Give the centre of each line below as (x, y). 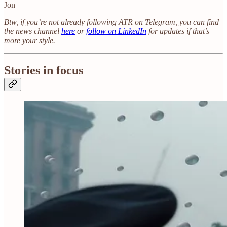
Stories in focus (44, 71)
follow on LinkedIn (116, 31)
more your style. (30, 40)
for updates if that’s (178, 31)
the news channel (33, 31)
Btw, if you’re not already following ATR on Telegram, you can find (111, 22)
